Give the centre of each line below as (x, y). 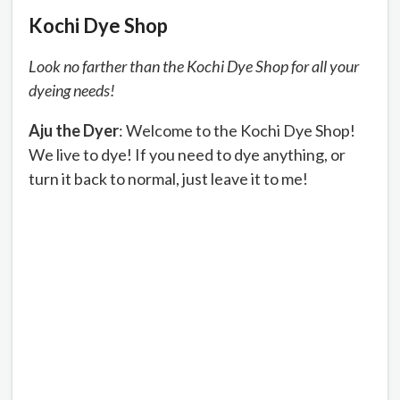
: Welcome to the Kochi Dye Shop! (237, 130)
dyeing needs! (72, 90)
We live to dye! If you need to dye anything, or (187, 154)
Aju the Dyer (74, 130)
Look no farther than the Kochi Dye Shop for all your (194, 66)
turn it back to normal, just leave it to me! (168, 178)
